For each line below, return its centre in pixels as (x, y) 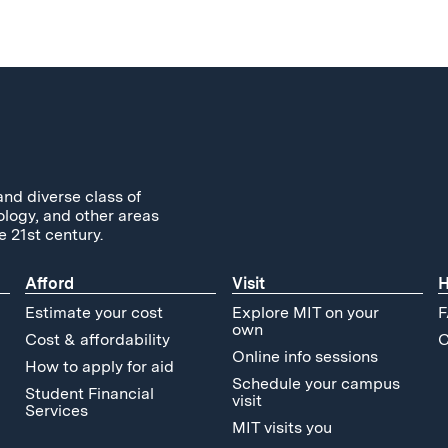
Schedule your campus (315, 383)
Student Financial (89, 393)
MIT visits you (281, 427)
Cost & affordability (97, 339)
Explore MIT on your (305, 312)
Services (56, 410)
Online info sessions (304, 356)
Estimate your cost (94, 312)
